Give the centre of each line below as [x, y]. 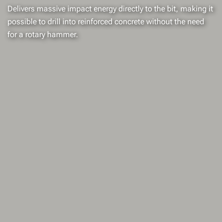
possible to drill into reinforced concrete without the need [106, 22]
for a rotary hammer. [43, 34]
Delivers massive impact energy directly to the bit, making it [110, 9]
